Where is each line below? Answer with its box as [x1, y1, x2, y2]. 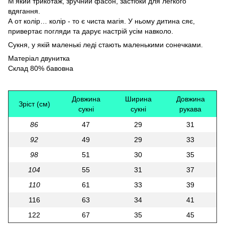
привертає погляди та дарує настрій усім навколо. [8, 27, 173, 35]
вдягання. [8, 7, 40, 15]
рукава [179, 105, 201, 113]
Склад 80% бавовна [8, 64, 73, 72]
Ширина [125, 95, 152, 103]
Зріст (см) [18, 100, 50, 108]
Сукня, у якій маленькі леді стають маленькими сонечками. [8, 41, 203, 49]
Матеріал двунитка [8, 54, 70, 62]
